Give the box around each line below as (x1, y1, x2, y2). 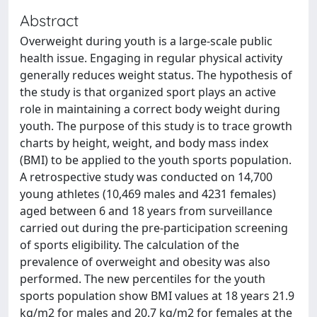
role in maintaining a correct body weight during (20, 100, 280, 117)
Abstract (20, 10, 79, 30)
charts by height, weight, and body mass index (20, 134, 268, 151)
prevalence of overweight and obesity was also (20, 253, 270, 270)
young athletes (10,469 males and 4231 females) (20, 185, 276, 202)
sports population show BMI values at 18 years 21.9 (20, 287, 294, 304)
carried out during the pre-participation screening (20, 219, 288, 236)
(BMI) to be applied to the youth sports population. (20, 151, 292, 168)
